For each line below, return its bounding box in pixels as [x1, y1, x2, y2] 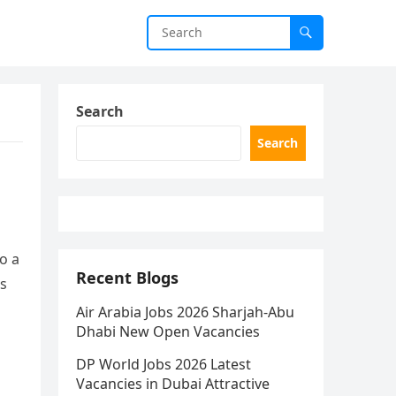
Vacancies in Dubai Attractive [76, 374, 270, 393]
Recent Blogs [76, 267, 179, 288]
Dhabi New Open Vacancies [76, 322, 260, 341]
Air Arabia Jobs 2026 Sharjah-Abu [76, 302, 294, 322]
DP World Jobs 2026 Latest [76, 354, 251, 374]
